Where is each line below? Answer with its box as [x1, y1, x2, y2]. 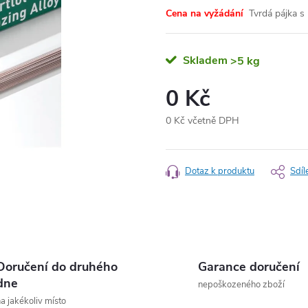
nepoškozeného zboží [198, 278, 285, 291]
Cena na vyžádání [166, 7, 246, 20]
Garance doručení [198, 258, 300, 275]
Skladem [180, 53, 228, 68]
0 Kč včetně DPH [166, 114, 239, 127]
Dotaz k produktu [185, 165, 254, 177]
